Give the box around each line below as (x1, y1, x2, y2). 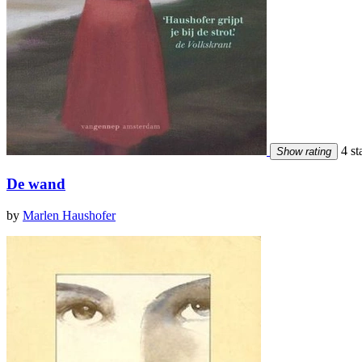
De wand (6, 175, 65, 192)
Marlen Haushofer (23, 208, 116, 222)
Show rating (276, 145, 331, 158)
